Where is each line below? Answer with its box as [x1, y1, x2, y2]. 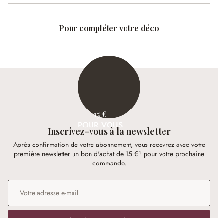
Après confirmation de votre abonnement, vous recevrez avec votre [13, 140, 205, 150]
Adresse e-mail [7, 179, 52, 189]
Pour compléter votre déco [59, 23, 159, 33]
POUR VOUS [78, 119, 123, 130]
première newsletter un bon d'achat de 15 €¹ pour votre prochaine [14, 149, 204, 159]
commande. [92, 158, 126, 168]
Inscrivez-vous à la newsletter [47, 125, 171, 138]
